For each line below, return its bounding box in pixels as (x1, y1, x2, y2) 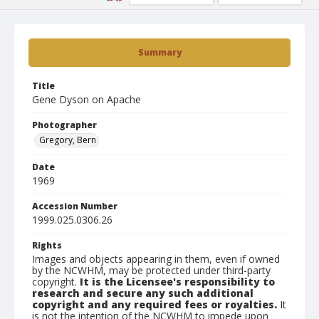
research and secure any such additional (32, 286, 253, 300)
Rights (32, 239, 62, 251)
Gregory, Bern (39, 134, 96, 146)
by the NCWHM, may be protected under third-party (32, 263, 271, 277)
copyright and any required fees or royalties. (32, 298, 277, 311)
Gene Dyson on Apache (32, 93, 141, 106)
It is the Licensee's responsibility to (80, 275, 275, 288)
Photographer (32, 119, 97, 131)
